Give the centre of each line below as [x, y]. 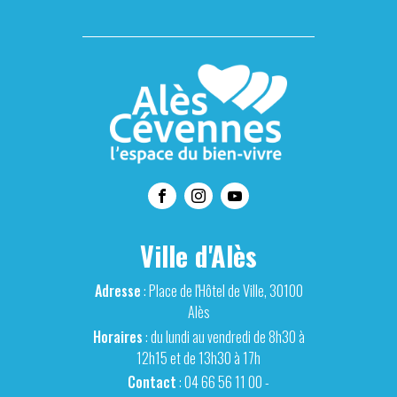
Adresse [117, 291]
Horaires [117, 336]
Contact [152, 381]
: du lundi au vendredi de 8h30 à [223, 336]
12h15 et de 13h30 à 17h [198, 358]
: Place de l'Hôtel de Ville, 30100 [222, 291]
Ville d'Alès [198, 256]
